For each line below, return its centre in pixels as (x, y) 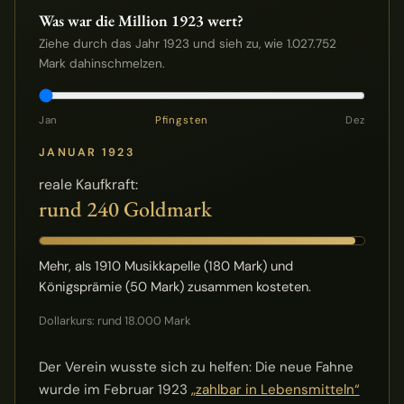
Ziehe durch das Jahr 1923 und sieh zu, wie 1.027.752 (187, 44)
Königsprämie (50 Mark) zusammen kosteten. (174, 287)
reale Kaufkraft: (88, 184)
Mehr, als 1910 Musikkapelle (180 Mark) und (165, 266)
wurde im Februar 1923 (115, 389)
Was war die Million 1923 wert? (141, 21)
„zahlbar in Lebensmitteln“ (275, 389)
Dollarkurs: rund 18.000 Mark (114, 321)
